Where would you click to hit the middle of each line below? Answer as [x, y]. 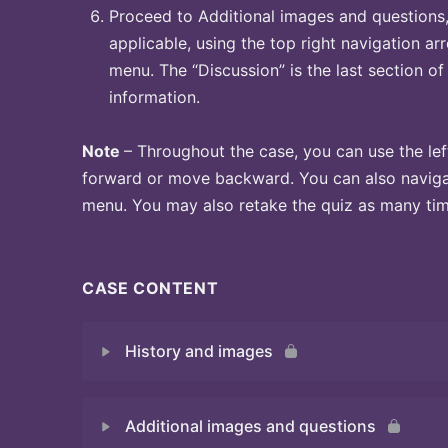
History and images [199, 351]
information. [154, 97]
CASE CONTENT [150, 287]
